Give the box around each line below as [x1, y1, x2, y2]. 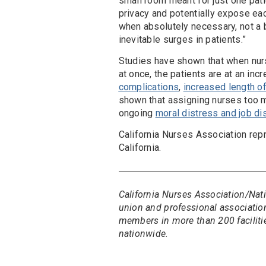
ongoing [118, 107, 156, 119]
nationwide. [118, 228, 169, 240]
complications [118, 81, 179, 93]
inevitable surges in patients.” [118, 34, 246, 46]
